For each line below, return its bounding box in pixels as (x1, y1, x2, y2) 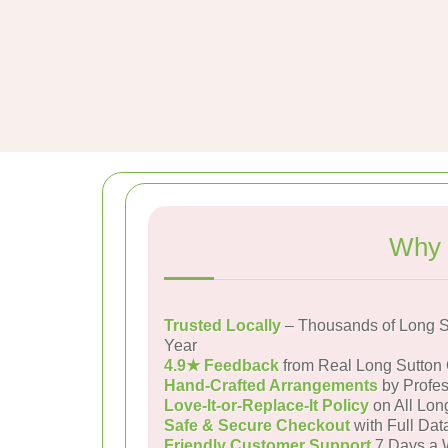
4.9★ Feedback (164, 357, 279, 374)
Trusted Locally (164, 317, 281, 334)
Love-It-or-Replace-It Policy (164, 397, 369, 414)
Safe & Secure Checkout (164, 417, 350, 434)
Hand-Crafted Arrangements (164, 377, 378, 394)
